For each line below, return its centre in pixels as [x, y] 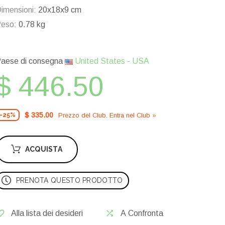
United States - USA [111, 61]
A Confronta [142, 213]
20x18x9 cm [59, 10]
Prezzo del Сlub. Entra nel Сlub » [107, 115]
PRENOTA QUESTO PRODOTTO [69, 181]
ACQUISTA [44, 149]
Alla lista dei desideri [47, 213]
